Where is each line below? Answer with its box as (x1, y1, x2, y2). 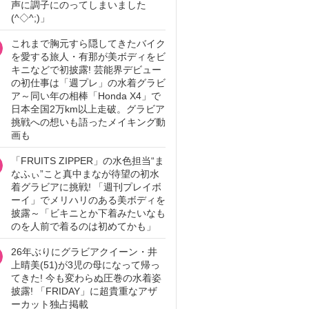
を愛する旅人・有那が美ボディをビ (11, 51, 166, 62)
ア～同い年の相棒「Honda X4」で (11, 90, 161, 101)
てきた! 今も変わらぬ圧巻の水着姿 (11, 272, 161, 283)
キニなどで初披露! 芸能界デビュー (11, 64, 161, 75)
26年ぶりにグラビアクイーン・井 (11, 246, 157, 257)
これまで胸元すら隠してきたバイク (11, 38, 166, 49)
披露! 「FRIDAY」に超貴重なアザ (11, 286, 157, 297)
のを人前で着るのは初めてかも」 (11, 221, 156, 232)
